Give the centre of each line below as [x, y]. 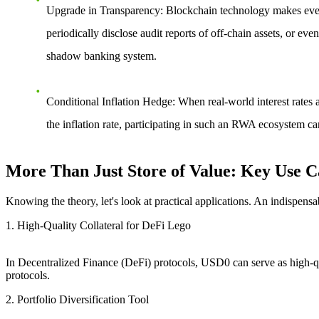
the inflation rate [83, 125]
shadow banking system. [101, 56]
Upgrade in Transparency [103, 11]
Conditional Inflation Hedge [109, 102]
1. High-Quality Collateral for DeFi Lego [98, 226]
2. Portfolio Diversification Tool [77, 300]
